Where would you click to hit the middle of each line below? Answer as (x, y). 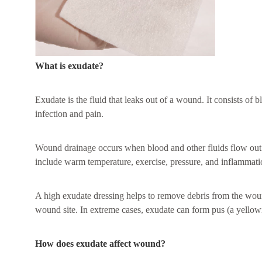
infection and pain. (69, 114)
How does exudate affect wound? (100, 244)
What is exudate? (69, 66)
